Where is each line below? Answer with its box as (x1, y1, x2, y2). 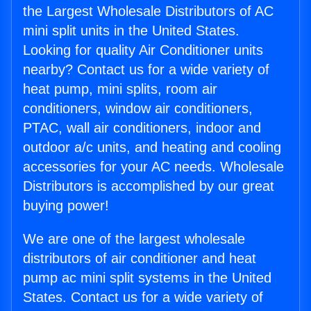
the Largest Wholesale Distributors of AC (23, 3, 274, 19)
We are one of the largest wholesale (23, 231, 245, 247)
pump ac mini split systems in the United (23, 270, 271, 286)
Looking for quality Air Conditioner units (23, 42, 263, 58)
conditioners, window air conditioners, (23, 101, 253, 117)
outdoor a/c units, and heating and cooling (23, 140, 281, 155)
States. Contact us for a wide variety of (23, 289, 263, 305)
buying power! (23, 198, 109, 214)
